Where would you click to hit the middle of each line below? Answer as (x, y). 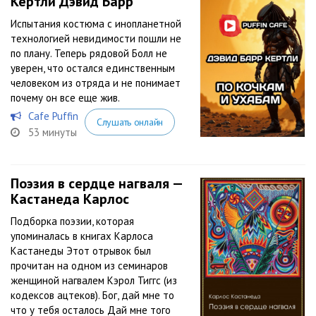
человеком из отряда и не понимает (96, 83)
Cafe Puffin (53, 116)
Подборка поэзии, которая (72, 221)
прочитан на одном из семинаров (89, 266)
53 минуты (53, 132)
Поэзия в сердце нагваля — (96, 183)
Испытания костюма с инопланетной (96, 24)
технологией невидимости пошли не (96, 38)
